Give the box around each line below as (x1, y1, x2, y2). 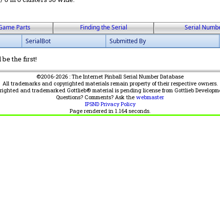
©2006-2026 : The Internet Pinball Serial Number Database (36, 73, 184, 80)
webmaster (136, 94, 164, 101)
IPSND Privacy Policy (84, 101, 136, 108)
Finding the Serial (80, 23, 127, 31)
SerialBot (26, 37, 51, 45)
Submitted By (110, 37, 146, 45)
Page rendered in (69, 108, 115, 114)
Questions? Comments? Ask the (56, 94, 136, 101)
